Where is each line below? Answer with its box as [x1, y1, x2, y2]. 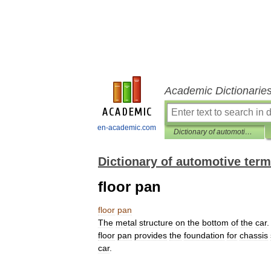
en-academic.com [97, 123, 156, 132]
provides [134, 230, 167, 240]
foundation [184, 230, 224, 240]
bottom [202, 218, 229, 227]
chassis [240, 230, 268, 240]
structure [139, 218, 173, 227]
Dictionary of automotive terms [245, 128, 252, 136]
